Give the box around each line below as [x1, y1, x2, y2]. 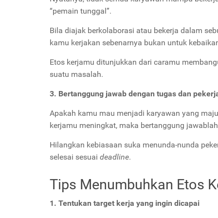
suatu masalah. [50, 69, 103, 79]
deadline [100, 152, 129, 162]
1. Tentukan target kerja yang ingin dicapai [50, 198, 200, 208]
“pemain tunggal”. [50, 6, 111, 16]
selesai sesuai [50, 152, 98, 162]
